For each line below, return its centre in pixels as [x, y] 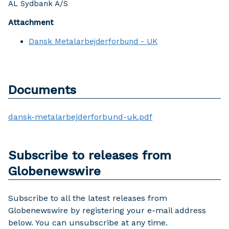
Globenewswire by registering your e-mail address [107, 210]
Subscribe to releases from [90, 155]
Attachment [31, 22]
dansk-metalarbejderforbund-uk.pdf [80, 117]
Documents [42, 90]
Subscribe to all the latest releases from [88, 198]
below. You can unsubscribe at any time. [88, 223]
